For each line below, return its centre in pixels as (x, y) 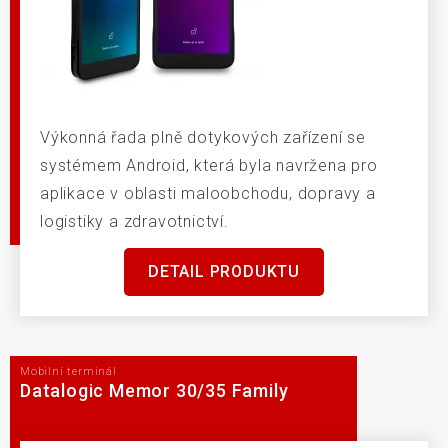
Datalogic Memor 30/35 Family (154, 390)
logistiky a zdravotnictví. (134, 222)
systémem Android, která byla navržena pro (209, 166)
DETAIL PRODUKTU (224, 272)
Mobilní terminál (68, 372)
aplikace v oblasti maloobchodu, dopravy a (208, 194)
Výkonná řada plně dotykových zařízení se (203, 138)
